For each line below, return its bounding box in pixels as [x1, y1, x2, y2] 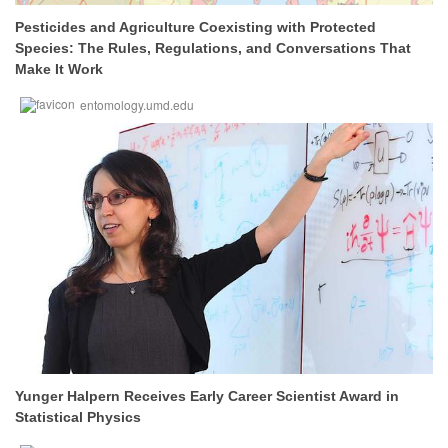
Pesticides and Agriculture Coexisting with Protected [15, 19, 376, 35]
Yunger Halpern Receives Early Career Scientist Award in [15, 388, 399, 404]
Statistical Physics [15, 409, 141, 425]
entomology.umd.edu [80, 96, 194, 113]
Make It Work [15, 61, 103, 77]
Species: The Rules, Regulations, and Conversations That [15, 40, 411, 56]
